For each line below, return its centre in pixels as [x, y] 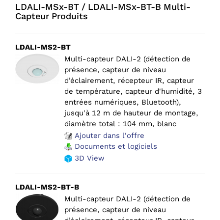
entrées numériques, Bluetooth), [123, 102]
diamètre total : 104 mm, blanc [120, 124]
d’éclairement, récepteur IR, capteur [129, 80]
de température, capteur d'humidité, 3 [133, 91]
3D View [88, 158]
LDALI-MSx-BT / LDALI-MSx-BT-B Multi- [103, 6]
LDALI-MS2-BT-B [47, 187]
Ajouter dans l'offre [108, 135]
